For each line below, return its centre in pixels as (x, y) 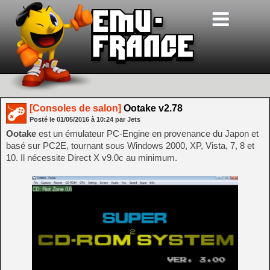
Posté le (43, 119)
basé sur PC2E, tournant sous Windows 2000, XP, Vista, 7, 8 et (130, 146)
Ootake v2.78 (152, 108)
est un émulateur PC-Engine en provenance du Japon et (149, 133)
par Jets (128, 119)
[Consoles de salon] (75, 108)
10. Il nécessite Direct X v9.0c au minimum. (92, 158)
